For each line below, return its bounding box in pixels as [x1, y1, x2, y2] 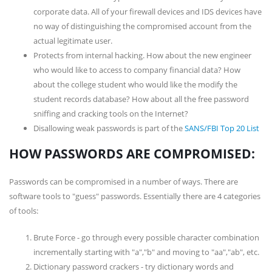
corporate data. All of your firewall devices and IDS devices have [33, 6, 262, 17]
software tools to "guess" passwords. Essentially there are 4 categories [9, 191, 260, 202]
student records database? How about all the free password [33, 93, 249, 104]
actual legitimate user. [33, 35, 112, 46]
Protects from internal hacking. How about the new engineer [33, 50, 251, 61]
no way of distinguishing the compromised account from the [33, 21, 251, 32]
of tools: [9, 205, 38, 216]
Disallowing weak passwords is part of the [33, 123, 185, 134]
